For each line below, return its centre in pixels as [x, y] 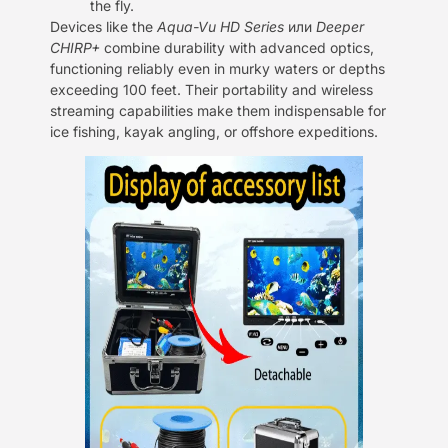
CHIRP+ [75, 47]
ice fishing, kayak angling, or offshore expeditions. [214, 131]
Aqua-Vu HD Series [220, 26]
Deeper [340, 26]
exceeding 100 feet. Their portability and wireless [211, 89]
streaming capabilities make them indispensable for [218, 110]
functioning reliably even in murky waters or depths [217, 68]
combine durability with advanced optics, [237, 47]
